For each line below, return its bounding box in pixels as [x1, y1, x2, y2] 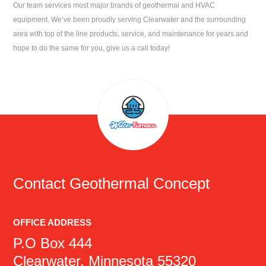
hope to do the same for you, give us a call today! [13, 43, 170, 52]
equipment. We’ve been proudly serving [13, 15, 144, 24]
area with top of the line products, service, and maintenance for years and [13, 29, 249, 38]
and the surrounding [179, 15, 246, 24]
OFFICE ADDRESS [13, 217, 92, 227]
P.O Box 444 [13, 235, 93, 251]
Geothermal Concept [69, 174, 210, 192]
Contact [13, 174, 70, 192]
